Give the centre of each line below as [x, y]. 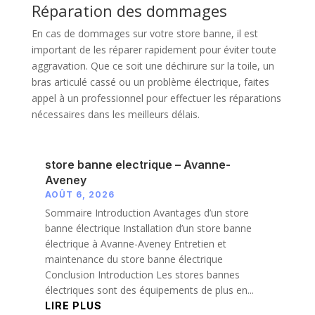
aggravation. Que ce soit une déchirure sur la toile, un [153, 66]
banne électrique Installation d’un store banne [148, 228]
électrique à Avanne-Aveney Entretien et [135, 244]
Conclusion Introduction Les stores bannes [142, 275]
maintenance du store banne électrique [134, 259]
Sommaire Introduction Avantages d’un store [147, 213]
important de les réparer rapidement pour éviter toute [154, 50]
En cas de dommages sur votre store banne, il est [144, 33]
